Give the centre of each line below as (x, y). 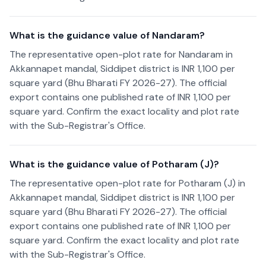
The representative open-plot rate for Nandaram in (121, 54)
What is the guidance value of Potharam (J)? (114, 164)
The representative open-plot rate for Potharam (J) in (127, 183)
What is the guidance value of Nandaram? (107, 35)
